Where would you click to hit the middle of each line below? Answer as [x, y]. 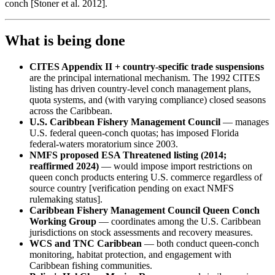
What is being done [65, 40]
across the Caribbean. [71, 110]
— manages [245, 122]
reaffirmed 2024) [64, 166]
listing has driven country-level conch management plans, [140, 88]
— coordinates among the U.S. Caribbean [179, 221]
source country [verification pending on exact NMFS [132, 188]
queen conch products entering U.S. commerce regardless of [146, 177]
